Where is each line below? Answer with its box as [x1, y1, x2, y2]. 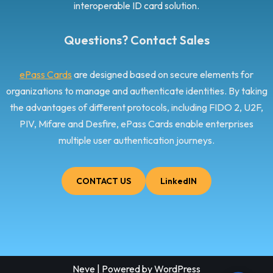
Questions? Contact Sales [63, 32, 210, 48]
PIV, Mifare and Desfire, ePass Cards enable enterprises [19, 118, 253, 130]
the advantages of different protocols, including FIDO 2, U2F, [10, 101, 263, 114]
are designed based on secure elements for [72, 68, 253, 81]
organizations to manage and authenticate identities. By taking [5, 85, 268, 97]
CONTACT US [76, 175, 131, 187]
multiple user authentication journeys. [58, 134, 214, 147]
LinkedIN [160, 175, 197, 187]
